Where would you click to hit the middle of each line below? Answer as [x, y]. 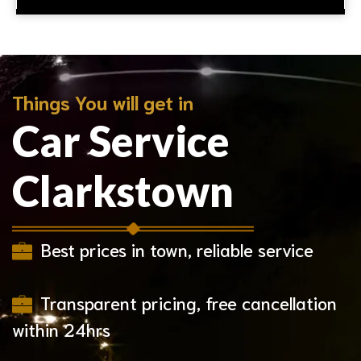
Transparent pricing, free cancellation [189, 302]
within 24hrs [61, 329]
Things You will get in [103, 102]
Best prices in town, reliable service [177, 249]
